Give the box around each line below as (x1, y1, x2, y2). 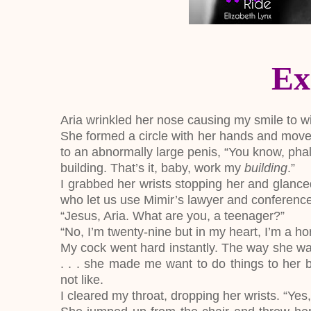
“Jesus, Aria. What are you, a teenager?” (60, 209, 285, 223)
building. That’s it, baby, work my (60, 161, 244, 175)
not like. (60, 273, 103, 287)
